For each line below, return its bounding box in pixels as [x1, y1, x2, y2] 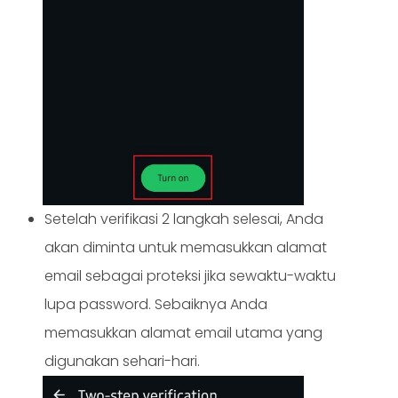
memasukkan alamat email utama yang [44, 322, 322, 344]
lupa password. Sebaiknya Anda [44, 294, 267, 315]
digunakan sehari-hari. [44, 351, 200, 372]
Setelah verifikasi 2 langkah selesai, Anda [44, 209, 323, 230]
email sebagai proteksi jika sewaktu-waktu [44, 266, 336, 287]
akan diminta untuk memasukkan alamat [44, 237, 327, 259]
